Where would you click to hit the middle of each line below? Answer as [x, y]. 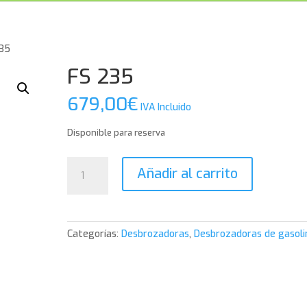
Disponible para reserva [116, 133]
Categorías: [95, 234]
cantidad [86, 196]
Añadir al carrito [188, 174]
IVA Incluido [166, 107]
